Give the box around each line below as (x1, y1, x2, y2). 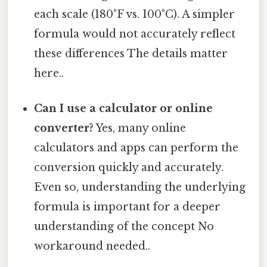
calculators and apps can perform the (34, 141, 239, 154)
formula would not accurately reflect (34, 27, 236, 41)
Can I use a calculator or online (34, 101, 213, 115)
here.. (34, 66, 64, 80)
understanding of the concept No (34, 219, 215, 233)
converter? (34, 121, 94, 135)
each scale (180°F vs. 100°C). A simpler (34, 7, 235, 21)
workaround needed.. (34, 239, 151, 253)
